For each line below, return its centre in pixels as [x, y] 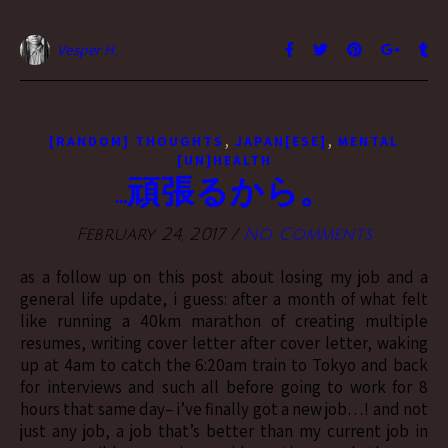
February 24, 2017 [150, 234]
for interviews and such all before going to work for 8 [224, 386]
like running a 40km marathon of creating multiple [224, 320]
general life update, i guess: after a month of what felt [224, 298]
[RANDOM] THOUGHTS [136, 140]
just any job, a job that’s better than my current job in [224, 430]
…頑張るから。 [224, 192]
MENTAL [368, 140]
